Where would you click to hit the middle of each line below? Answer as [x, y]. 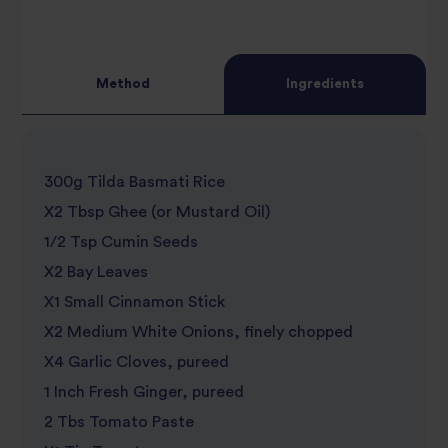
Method [123, 83]
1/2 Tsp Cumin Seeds [120, 241]
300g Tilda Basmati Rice [134, 181]
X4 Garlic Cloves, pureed [136, 361]
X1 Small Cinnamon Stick [134, 301]
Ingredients [325, 83]
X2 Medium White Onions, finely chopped [198, 331]
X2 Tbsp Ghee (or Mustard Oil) [156, 211]
